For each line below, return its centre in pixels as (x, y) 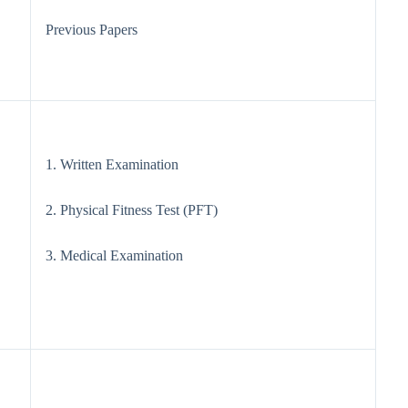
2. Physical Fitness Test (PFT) (132, 209)
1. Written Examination (112, 164)
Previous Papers (92, 29)
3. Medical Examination (115, 255)
